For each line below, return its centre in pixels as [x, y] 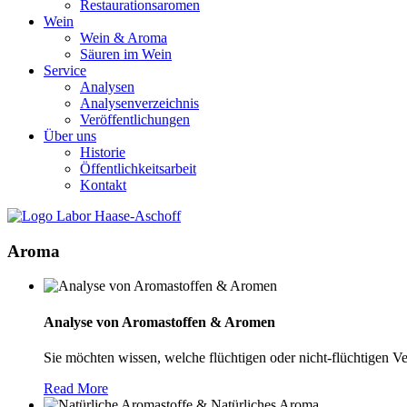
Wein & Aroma [124, 38]
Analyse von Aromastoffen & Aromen [159, 322]
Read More [76, 388]
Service [65, 70]
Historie [103, 152]
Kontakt [103, 185]
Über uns [70, 136]
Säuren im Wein [126, 54]
